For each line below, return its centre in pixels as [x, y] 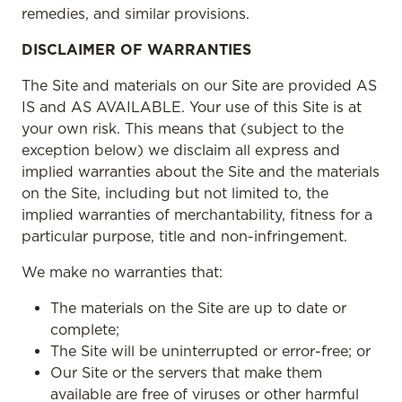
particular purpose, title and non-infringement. [184, 236]
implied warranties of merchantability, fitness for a [197, 214]
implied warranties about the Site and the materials [201, 171]
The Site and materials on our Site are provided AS [199, 85]
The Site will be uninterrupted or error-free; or [210, 351]
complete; [85, 329]
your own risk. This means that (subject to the [183, 128]
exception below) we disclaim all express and [181, 150]
